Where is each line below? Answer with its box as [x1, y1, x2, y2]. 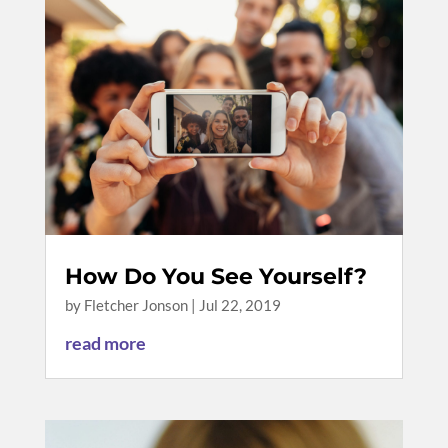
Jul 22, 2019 [198, 295, 281, 314]
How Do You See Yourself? [64, 262, 367, 290]
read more [64, 331, 146, 354]
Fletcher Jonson [83, 295, 188, 314]
